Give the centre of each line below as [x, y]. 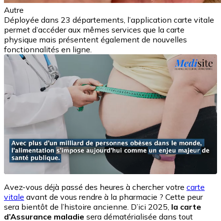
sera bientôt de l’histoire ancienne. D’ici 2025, [88, 207]
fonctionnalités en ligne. [48, 50]
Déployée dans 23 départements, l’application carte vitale [109, 20]
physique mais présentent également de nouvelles [95, 40]
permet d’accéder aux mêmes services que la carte [94, 30]
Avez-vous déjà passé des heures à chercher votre [95, 187]
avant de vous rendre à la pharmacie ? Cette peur [113, 197]
